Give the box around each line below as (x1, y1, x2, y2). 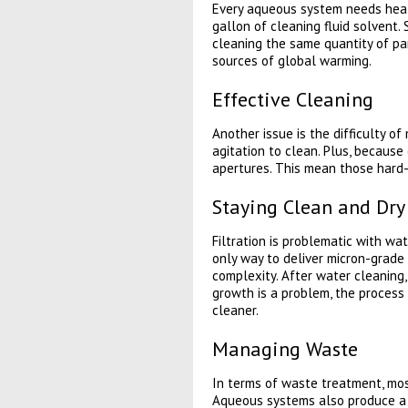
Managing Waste (211, 336, 358, 362)
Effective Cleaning (211, 87, 373, 112)
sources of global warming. (211, 52, 372, 69)
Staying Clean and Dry (211, 194, 405, 219)
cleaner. (211, 301, 259, 319)
